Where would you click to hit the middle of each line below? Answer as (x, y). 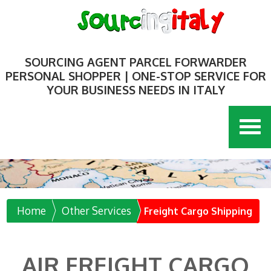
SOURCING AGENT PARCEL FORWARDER (135, 62)
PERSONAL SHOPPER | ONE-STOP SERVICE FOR (135, 76)
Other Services (97, 210)
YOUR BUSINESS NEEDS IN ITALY (135, 90)
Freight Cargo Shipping (198, 211)
